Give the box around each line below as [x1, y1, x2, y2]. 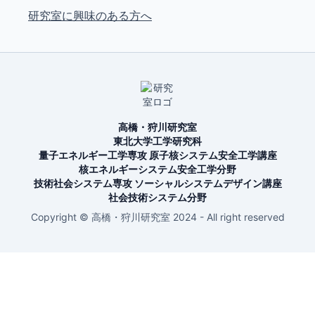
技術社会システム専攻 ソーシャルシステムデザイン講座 [33, 177, 282, 189]
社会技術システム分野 [108, 191, 207, 203]
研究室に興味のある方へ [28, 8, 152, 22]
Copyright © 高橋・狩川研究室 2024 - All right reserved [30, 211, 285, 223]
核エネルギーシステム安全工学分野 [79, 163, 236, 175]
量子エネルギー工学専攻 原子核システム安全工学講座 [38, 149, 277, 161]
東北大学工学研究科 [113, 135, 202, 147]
